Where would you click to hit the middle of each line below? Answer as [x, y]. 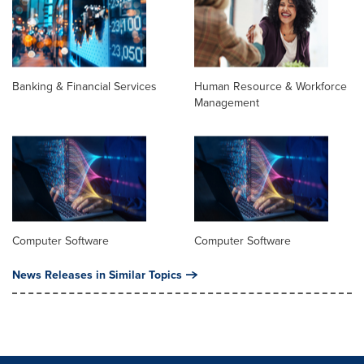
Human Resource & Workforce [271, 87]
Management [227, 103]
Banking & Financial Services [84, 87]
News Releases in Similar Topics [97, 275]
